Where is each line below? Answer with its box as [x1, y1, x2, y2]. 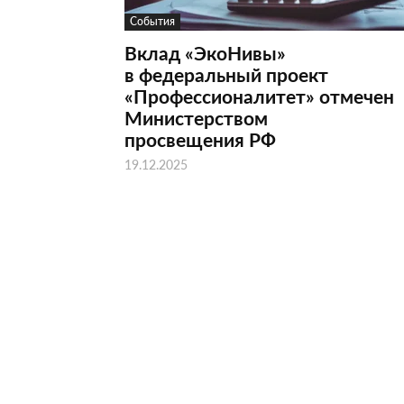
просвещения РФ [124, 126, 276, 152]
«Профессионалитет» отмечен [124, 83, 394, 109]
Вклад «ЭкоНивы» [124, 40, 286, 66]
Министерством [124, 105, 268, 131]
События [130, 14, 175, 29]
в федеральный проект [124, 61, 328, 87]
